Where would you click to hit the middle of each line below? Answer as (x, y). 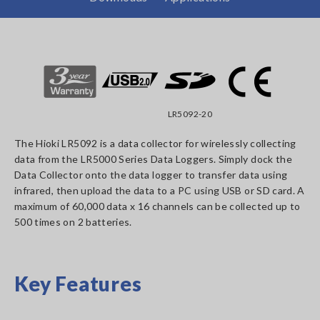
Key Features (78, 284)
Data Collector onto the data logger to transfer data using (151, 175)
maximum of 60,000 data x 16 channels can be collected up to (157, 206)
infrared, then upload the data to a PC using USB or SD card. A (160, 191)
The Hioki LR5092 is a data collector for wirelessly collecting (155, 144)
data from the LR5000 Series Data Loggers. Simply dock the (153, 159)
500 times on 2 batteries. (73, 222)
